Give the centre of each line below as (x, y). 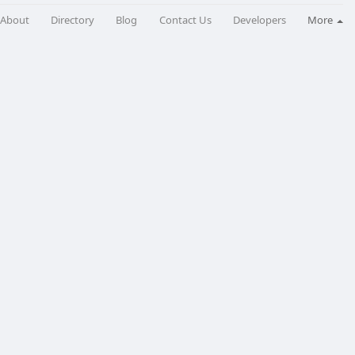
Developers (259, 19)
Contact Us (185, 19)
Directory (73, 19)
